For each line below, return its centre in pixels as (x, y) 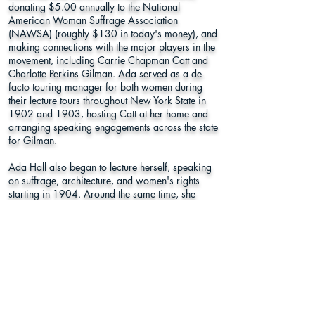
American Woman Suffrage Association (93, 20)
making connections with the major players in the (112, 47)
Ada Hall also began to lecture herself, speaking (110, 167)
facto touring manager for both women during (105, 87)
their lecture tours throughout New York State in (107, 100)
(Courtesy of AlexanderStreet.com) (81, 234)
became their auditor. (53, 220)
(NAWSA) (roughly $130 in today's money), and (113, 33)
